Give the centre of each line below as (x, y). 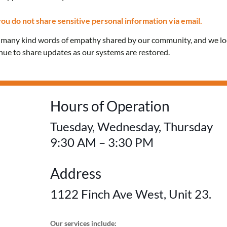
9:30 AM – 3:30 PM (102, 142)
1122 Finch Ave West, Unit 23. (130, 194)
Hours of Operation (110, 106)
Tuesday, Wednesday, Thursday (131, 127)
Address (75, 174)
